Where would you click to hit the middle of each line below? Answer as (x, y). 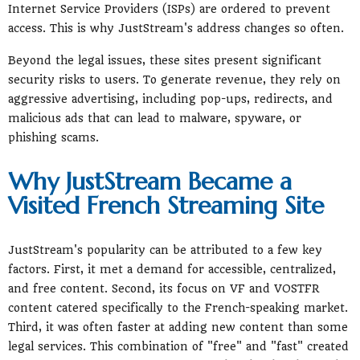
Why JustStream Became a (150, 181)
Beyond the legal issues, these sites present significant (165, 60)
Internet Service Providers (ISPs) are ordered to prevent (169, 8)
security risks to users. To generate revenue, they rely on (174, 79)
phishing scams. (53, 137)
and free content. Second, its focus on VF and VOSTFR (164, 288)
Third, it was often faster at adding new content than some (178, 327)
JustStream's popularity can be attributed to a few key (165, 250)
